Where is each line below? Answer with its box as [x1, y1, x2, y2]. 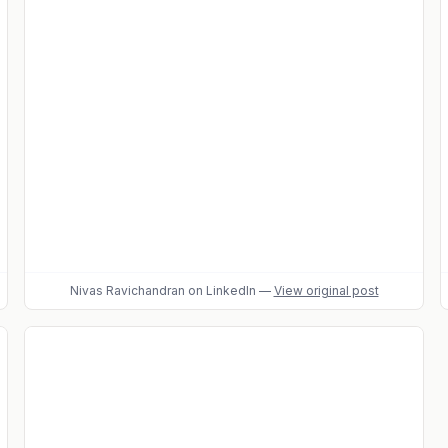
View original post [273, 283, 379, 298]
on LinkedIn [184, 283, 256, 298]
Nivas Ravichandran [69, 283, 185, 298]
